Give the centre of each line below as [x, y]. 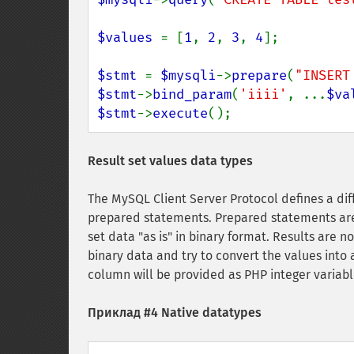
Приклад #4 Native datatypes [175, 313]
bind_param [192, 94]
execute [180, 113]
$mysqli [188, 75]
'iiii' [263, 94]
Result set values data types [170, 161]
